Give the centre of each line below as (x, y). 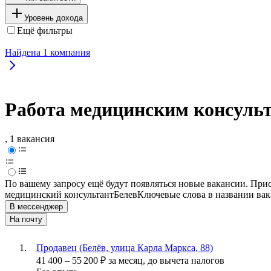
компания (69, 52)
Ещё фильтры (45, 30)
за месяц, (128, 261)
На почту (26, 220)
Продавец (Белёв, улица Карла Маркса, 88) (125, 248)
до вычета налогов (186, 261)
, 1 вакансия (30, 139)
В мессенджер (36, 207)
